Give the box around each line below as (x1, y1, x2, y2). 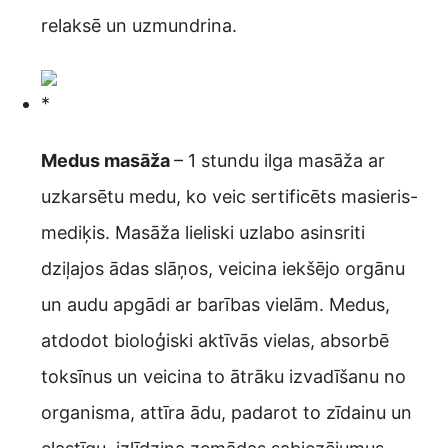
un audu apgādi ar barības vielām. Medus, (41, 294, 390, 316)
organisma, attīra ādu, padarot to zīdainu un (41, 402, 412, 424)
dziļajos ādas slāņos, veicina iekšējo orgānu (41, 258, 405, 280)
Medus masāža (41, 150, 174, 172)
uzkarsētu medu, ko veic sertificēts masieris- (41, 186, 418, 208)
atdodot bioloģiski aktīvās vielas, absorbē (41, 330, 389, 352)
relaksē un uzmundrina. (41, 15, 237, 37)
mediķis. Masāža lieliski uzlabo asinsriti (41, 222, 365, 244)
